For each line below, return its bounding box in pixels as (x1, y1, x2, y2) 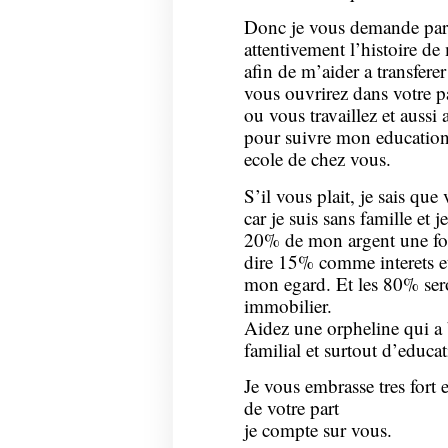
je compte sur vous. (243, 417, 392, 443)
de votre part (243, 395, 339, 421)
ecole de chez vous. (243, 146, 391, 172)
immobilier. (243, 292, 332, 318)
